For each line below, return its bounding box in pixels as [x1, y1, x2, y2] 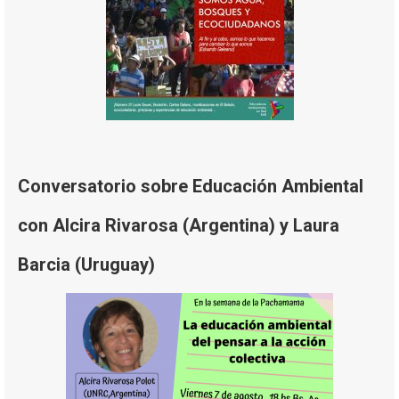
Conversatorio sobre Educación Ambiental [18, 175, 363, 198]
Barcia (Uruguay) [18, 254, 155, 276]
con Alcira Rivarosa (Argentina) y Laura [18, 215, 339, 237]
